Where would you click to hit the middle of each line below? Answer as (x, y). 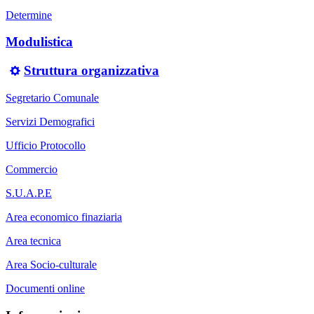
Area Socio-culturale (51, 264)
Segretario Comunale (52, 97)
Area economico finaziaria (64, 217)
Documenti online (45, 288)
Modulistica (39, 42)
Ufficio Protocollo (46, 145)
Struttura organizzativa (92, 71)
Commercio (32, 169)
